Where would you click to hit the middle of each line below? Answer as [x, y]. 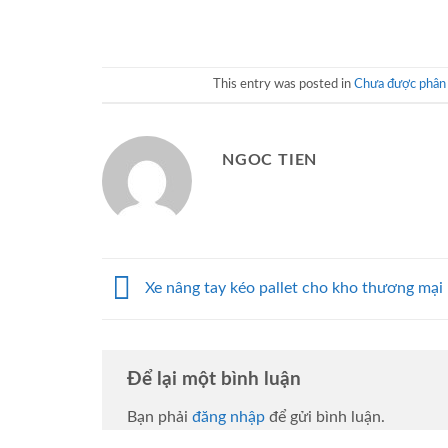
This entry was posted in [283, 84]
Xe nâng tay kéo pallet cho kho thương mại [292, 288]
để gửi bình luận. [325, 416]
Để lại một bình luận [216, 380]
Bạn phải [159, 416]
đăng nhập [228, 416]
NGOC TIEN [270, 159]
